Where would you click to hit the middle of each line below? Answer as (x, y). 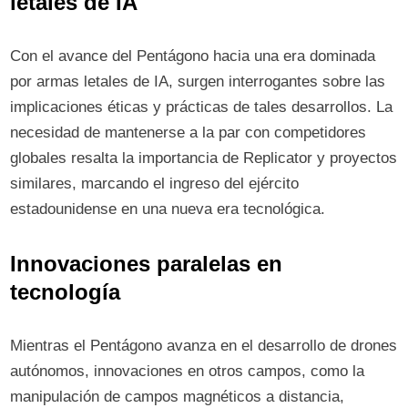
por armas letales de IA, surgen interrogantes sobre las (198, 82)
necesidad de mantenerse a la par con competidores (189, 133)
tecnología (66, 292)
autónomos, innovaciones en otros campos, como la (188, 371)
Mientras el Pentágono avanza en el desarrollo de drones (204, 346)
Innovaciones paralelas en (147, 264)
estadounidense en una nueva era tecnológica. (168, 209)
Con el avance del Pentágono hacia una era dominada (193, 56)
